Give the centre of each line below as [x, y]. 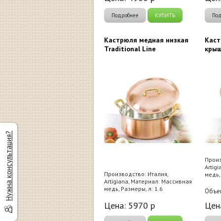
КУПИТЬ [165, 15]
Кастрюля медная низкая [146, 40]
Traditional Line [130, 49]
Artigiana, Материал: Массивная [148, 181]
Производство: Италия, [136, 174]
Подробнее [125, 15]
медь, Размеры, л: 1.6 [133, 188]
